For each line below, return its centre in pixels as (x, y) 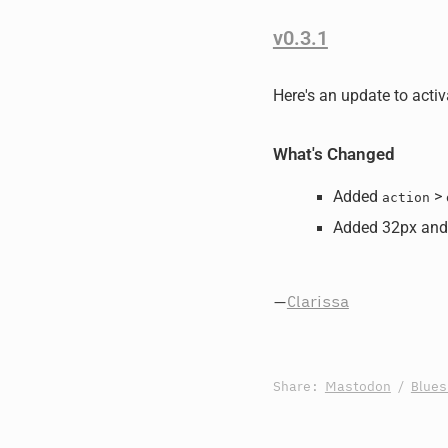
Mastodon (357, 387)
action (405, 197)
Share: (298, 387)
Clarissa (317, 300)
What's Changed (333, 154)
